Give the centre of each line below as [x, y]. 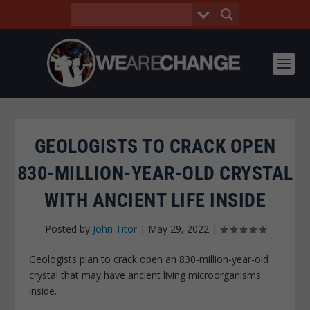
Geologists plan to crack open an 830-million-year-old [149, 259]
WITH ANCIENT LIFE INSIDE [155, 200]
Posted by [69, 229]
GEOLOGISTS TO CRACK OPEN [155, 146]
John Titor [115, 229]
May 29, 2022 [178, 229]
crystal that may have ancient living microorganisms [145, 275]
